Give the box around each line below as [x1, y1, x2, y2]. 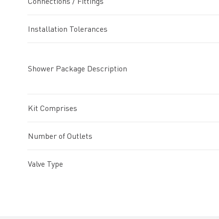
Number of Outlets [28, 131, 92, 141]
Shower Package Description [28, 64, 127, 74]
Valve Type [28, 159, 63, 169]
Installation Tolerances [28, 24, 108, 34]
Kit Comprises [28, 103, 77, 113]
